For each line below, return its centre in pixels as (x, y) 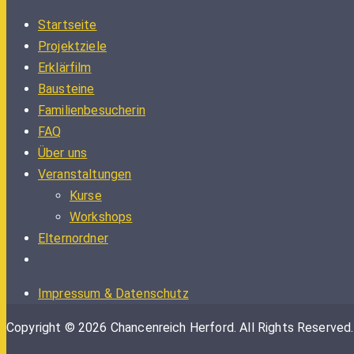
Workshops (101, 217)
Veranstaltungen (85, 175)
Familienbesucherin (92, 111)
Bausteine (66, 89)
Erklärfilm (65, 68)
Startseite (68, 25)
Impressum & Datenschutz (113, 294)
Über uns (63, 153)
